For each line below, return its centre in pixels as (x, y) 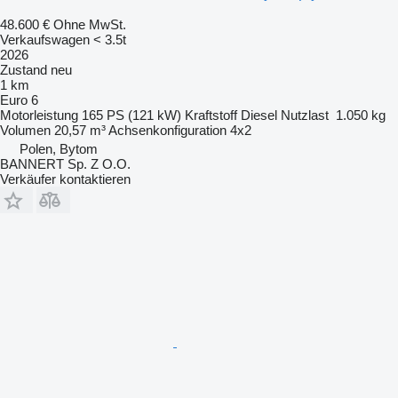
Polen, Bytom (59, 148)
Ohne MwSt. (90, 24)
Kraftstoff (211, 115)
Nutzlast (305, 115)
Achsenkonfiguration (167, 130)
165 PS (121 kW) (131, 115)
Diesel (259, 115)
